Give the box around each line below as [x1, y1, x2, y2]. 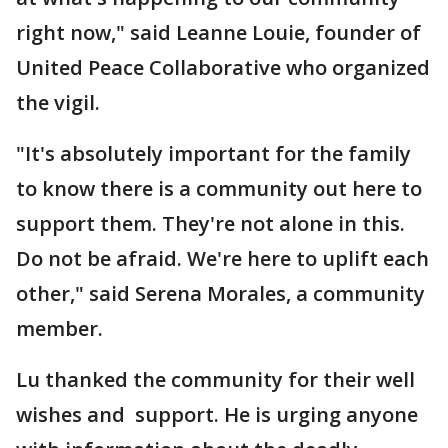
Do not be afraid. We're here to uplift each [16, 245, 429, 272]
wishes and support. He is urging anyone [16, 401, 418, 428]
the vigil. [16, 89, 100, 116]
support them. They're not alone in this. [16, 210, 405, 237]
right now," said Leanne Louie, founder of [16, 19, 421, 46]
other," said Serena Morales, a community [16, 280, 425, 307]
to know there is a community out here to [16, 175, 422, 202]
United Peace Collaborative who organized [16, 54, 430, 81]
